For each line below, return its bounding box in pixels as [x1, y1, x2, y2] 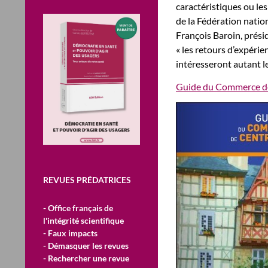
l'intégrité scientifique [43, 215, 124, 226]
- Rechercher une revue [43, 253, 129, 263]
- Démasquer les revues [43, 240, 129, 251]
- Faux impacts [43, 228, 98, 238]
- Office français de [43, 203, 113, 213]
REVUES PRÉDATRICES [43, 175, 131, 185]
